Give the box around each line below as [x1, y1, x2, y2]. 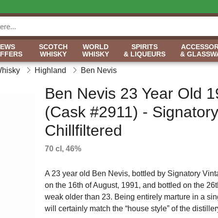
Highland [35, 66, 66, 74]
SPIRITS [131, 43, 158, 51]
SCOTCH [39, 43, 68, 51]
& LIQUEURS [124, 50, 165, 58]
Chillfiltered [44, 122, 122, 139]
